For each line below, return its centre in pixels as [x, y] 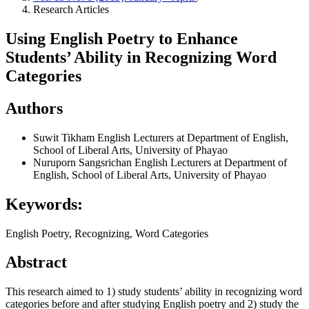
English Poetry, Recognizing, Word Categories [107, 233]
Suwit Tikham [65, 137]
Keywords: [44, 204]
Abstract [36, 262]
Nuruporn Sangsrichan [84, 162]
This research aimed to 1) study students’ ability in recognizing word [154, 292]
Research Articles [71, 9]
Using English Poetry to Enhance [122, 38]
